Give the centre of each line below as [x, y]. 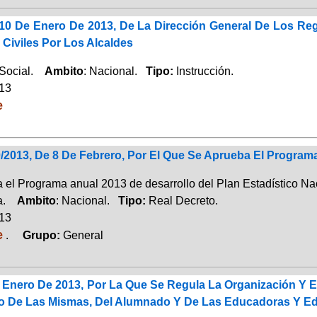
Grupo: [37, 235]
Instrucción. [204, 71]
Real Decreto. [183, 200]
